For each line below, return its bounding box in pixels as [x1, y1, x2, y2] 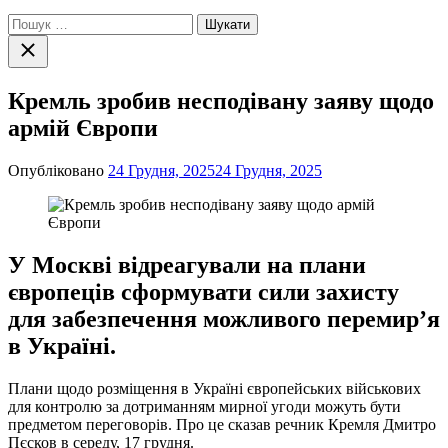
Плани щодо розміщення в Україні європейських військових [8, 379, 421, 397]
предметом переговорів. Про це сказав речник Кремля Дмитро [8, 415, 436, 433]
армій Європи [8, 114, 158, 141]
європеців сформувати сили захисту [8, 278, 399, 305]
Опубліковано [8, 161, 108, 179]
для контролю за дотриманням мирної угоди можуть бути [8, 397, 401, 415]
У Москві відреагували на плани [8, 251, 366, 278]
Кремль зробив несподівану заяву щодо [8, 87, 434, 114]
